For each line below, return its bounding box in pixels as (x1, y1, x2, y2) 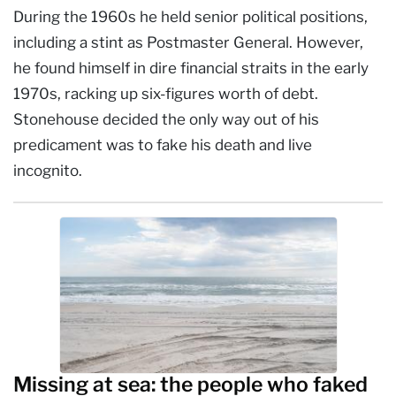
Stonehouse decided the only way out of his (13, 110, 319, 128)
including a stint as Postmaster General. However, (13, 33, 363, 51)
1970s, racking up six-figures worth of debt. (13, 84, 318, 103)
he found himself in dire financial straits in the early (13, 58, 369, 77)
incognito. (13, 161, 82, 179)
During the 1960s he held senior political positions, (13, 7, 368, 26)
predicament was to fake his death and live (13, 135, 312, 154)
